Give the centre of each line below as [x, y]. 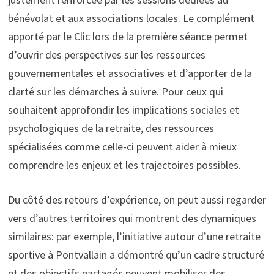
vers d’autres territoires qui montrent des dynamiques [132, 218]
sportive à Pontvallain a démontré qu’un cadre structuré [136, 254]
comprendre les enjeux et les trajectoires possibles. [124, 165]
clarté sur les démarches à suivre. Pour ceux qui [115, 91]
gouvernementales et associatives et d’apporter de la [130, 73]
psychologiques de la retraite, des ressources [111, 128]
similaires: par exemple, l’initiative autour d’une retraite [134, 236]
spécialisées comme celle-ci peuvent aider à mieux [122, 146]
